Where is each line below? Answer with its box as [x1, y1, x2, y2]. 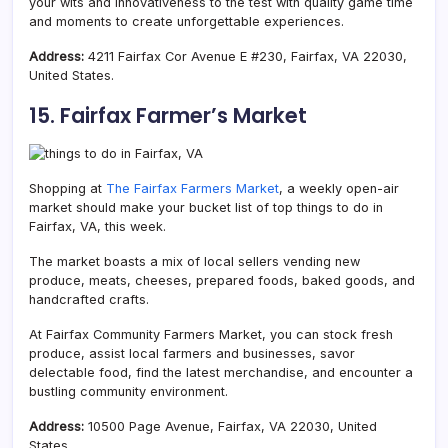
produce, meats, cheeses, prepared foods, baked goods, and [29, 272, 415, 288]
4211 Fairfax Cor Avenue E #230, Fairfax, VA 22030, [88, 48, 407, 64]
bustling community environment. [29, 383, 228, 399]
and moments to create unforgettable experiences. [29, 13, 344, 29]
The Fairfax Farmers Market [106, 180, 279, 196]
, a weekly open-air [279, 180, 399, 196]
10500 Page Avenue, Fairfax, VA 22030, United [88, 418, 377, 434]
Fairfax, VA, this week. [29, 218, 166, 234]
